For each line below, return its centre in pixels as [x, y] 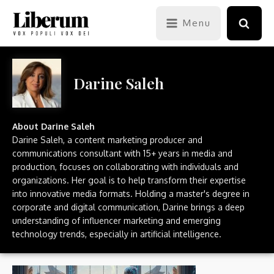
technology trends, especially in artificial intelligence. [117, 234]
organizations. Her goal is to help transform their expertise [129, 180]
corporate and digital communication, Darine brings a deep [128, 207]
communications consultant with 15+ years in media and [122, 153]
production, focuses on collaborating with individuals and [125, 167]
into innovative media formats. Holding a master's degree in [131, 194]
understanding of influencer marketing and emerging [117, 220]
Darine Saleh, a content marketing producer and [107, 140]
